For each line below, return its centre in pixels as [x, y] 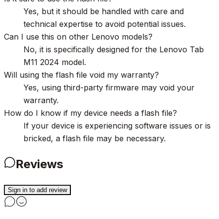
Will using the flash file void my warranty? [81, 75]
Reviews [39, 164]
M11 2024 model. [55, 62]
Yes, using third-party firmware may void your [109, 87]
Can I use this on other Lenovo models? [78, 36]
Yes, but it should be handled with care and [104, 11]
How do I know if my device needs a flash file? [90, 113]
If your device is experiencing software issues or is [117, 125]
